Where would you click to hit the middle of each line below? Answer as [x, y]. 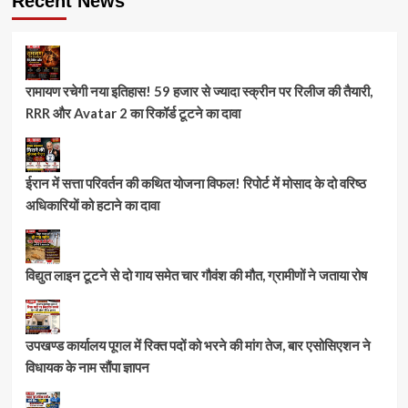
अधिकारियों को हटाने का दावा [92, 204]
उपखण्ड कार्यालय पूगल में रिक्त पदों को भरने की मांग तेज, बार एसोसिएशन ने [198, 345]
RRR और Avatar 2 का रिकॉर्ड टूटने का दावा [133, 112]
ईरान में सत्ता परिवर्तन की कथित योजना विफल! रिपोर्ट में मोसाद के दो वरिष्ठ [195, 183]
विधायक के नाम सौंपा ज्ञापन [87, 367]
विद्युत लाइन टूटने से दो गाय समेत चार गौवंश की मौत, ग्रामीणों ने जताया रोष [196, 275]
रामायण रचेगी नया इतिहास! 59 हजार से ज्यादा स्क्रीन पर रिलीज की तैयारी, [199, 91]
